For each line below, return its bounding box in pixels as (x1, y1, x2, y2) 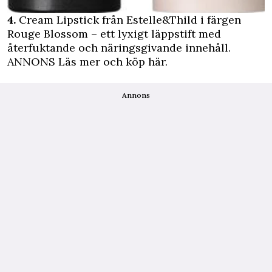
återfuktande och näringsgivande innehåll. (7, 40, 231, 55)
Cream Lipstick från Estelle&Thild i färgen (16, 12, 241, 27)
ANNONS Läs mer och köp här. (7, 54, 168, 69)
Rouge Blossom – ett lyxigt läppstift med (7, 26, 221, 41)
